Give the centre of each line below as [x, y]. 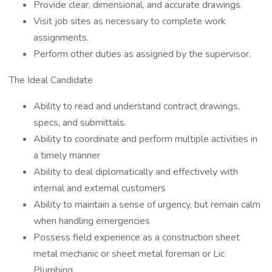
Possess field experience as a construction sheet [137, 237]
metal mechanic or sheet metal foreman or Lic [129, 254]
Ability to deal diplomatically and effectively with [136, 172]
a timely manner [67, 155]
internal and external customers [100, 188]
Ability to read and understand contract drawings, [137, 106]
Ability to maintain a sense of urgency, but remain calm [147, 205]
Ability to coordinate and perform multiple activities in [145, 139]
